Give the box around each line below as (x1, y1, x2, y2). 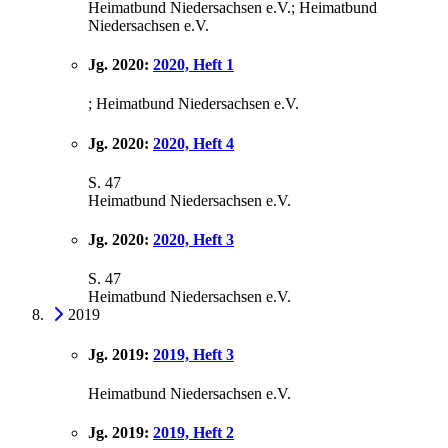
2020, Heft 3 (153, 231, 234, 249)
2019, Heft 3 (153, 345, 234, 363)
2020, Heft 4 (153, 134, 234, 152)
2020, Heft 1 (153, 56, 234, 74)
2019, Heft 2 (153, 424, 234, 442)
